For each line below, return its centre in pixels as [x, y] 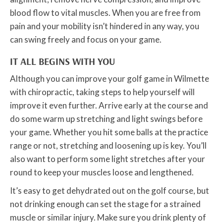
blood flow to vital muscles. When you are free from [105, 13]
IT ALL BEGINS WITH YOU [62, 61]
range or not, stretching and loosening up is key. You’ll [108, 146]
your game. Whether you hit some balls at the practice [109, 132]
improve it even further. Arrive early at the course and [109, 106]
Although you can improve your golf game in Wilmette [110, 79]
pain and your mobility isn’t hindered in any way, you [105, 26]
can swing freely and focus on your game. [86, 40]
